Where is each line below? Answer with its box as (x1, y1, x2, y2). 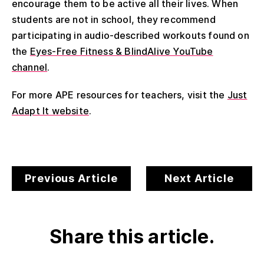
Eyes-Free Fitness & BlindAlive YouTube (29, 45, 213, 57)
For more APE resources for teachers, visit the (12, 88, 227, 101)
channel (12, 61, 48, 73)
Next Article (164, 171, 234, 184)
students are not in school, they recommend (12, 13, 216, 25)
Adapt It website (12, 104, 89, 117)
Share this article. (49, 225, 214, 248)
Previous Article (25, 171, 118, 184)
